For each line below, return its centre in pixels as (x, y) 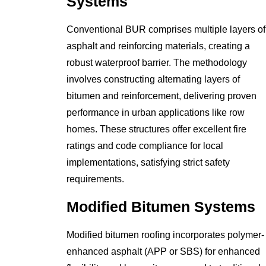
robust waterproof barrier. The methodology (157, 62)
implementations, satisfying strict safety (148, 162)
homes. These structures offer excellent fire (157, 129)
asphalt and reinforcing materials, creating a (159, 46)
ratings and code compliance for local (145, 145)
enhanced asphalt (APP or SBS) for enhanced (164, 251)
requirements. (96, 179)
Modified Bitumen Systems (161, 207)
